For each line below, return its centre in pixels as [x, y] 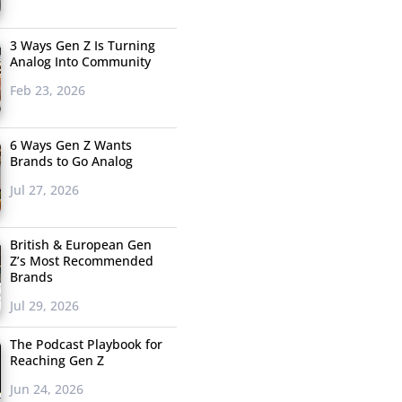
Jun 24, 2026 [46, 389]
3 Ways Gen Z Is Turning [82, 46]
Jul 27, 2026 [44, 190]
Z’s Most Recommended [81, 261]
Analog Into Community [80, 62]
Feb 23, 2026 [47, 91]
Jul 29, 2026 [44, 306]
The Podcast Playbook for [86, 345]
